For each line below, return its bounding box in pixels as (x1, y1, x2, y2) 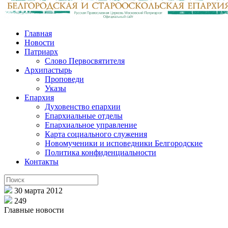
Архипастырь (24, 65, 72, 74)
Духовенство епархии (45, 102, 121, 111)
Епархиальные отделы (45, 111, 123, 120)
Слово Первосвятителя (45, 56, 125, 65)
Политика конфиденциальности (45, 148, 156, 157)
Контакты (24, 157, 59, 166)
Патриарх (24, 47, 58, 56)
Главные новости (4, 205, 64, 214)
